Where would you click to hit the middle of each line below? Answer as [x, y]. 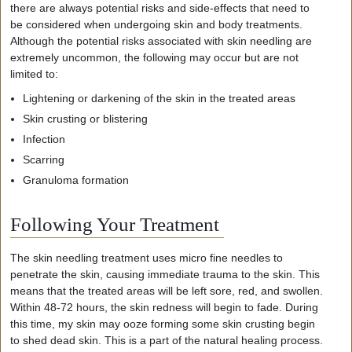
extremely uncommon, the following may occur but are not [154, 57]
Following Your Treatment [117, 224]
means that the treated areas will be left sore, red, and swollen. [167, 290]
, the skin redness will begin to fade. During [211, 307]
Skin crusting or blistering [87, 118]
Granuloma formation [77, 180]
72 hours [82, 307]
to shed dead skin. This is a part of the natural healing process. [167, 340]
